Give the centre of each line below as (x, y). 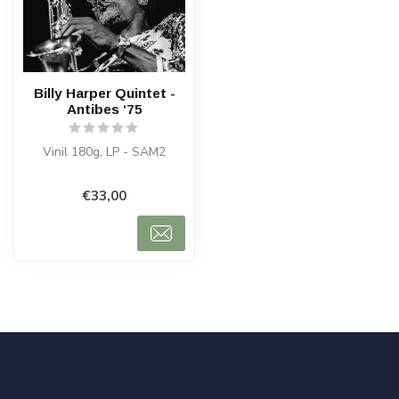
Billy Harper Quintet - (104, 93)
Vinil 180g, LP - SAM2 (104, 152)
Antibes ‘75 (104, 109)
